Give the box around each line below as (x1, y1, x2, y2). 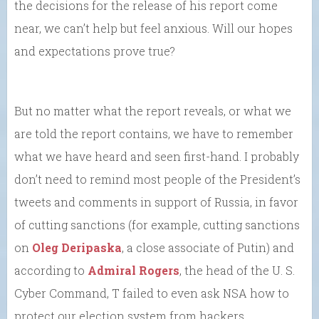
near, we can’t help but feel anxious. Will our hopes (14, 20, 293, 36)
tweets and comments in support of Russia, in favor (14, 194, 298, 209)
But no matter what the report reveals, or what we (14, 103, 291, 118)
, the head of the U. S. (179, 262, 295, 278)
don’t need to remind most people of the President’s (14, 171, 300, 187)
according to (14, 262, 88, 278)
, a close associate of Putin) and (122, 239, 294, 255)
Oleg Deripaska (32, 239, 122, 255)
